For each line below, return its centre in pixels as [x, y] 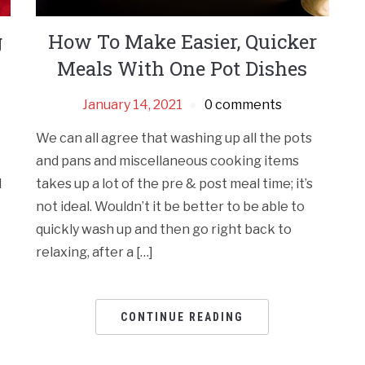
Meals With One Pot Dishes [182, 69]
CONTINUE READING [182, 317]
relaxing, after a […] [95, 253]
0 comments [244, 105]
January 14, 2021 [133, 105]
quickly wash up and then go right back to [164, 230]
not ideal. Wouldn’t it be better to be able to [171, 207]
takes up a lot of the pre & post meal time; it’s [175, 184]
